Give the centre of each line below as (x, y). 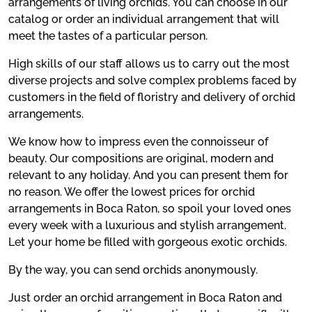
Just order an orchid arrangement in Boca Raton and (145, 298)
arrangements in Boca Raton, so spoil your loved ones (150, 209)
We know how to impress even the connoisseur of (138, 142)
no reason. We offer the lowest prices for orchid (132, 192)
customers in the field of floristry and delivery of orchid (152, 97)
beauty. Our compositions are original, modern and (141, 159)
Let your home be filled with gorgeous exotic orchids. (148, 242)
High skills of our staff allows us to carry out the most (149, 64)
